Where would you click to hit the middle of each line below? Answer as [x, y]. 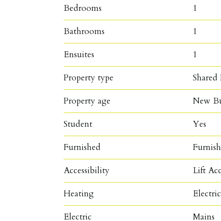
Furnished [82, 147]
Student [78, 124]
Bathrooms [84, 31]
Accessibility [87, 170]
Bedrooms [83, 8]
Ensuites [79, 54]
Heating [79, 193]
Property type [89, 77]
